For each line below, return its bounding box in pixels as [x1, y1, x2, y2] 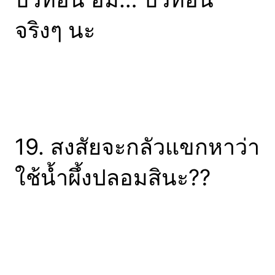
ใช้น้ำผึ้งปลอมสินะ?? [15, 164, 211, 192]
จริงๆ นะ [15, 17, 95, 44]
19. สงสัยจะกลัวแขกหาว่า [15, 133, 260, 161]
